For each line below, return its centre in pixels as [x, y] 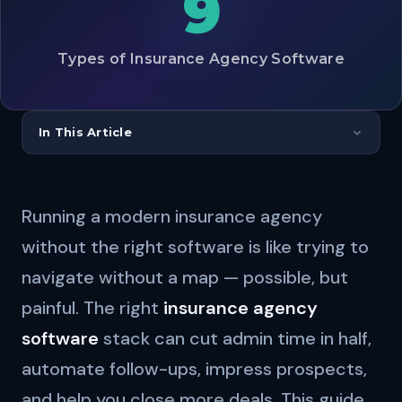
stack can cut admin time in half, [235, 338]
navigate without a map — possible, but [185, 277]
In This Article [85, 132]
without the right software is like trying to [195, 247]
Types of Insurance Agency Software [201, 58]
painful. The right [92, 308]
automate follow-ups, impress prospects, [194, 369]
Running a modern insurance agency [172, 216]
